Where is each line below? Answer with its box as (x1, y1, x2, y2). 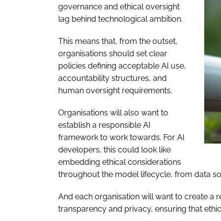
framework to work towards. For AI (58, 132, 184, 142)
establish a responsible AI (58, 120, 150, 130)
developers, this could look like (58, 145, 171, 154)
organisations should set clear (58, 48, 167, 58)
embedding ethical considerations (58, 157, 181, 167)
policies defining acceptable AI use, (58, 61, 186, 71)
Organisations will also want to (58, 108, 168, 117)
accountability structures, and (58, 73, 167, 83)
